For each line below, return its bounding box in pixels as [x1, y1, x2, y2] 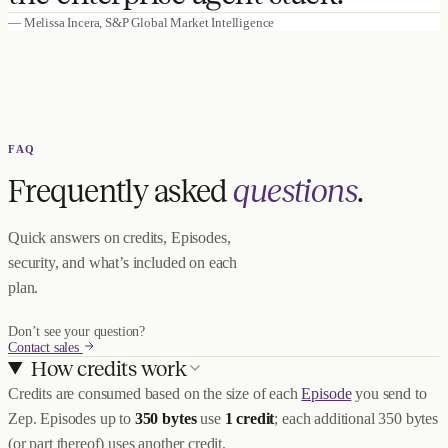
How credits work [31, 356, 187, 381]
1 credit [224, 409, 275, 427]
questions [233, 173, 358, 209]
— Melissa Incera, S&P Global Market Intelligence [8, 14, 275, 30]
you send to [355, 384, 427, 402]
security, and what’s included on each [8, 253, 238, 271]
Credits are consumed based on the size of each [8, 384, 298, 402]
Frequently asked [8, 173, 227, 209]
